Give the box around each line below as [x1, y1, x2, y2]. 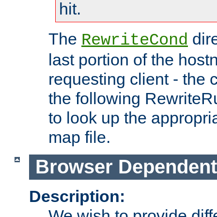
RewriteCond [81, 31, 188, 50]
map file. [48, 128, 110, 147]
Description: [29, 186, 125, 205]
